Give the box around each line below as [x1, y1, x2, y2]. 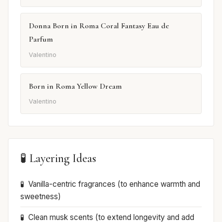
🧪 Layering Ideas [20, 151, 96, 166]
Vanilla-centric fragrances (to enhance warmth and [28, 179, 200, 189]
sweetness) [20, 192, 61, 202]
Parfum [29, 34, 53, 45]
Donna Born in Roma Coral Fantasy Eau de [29, 21, 169, 31]
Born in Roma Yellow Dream [29, 81, 122, 91]
